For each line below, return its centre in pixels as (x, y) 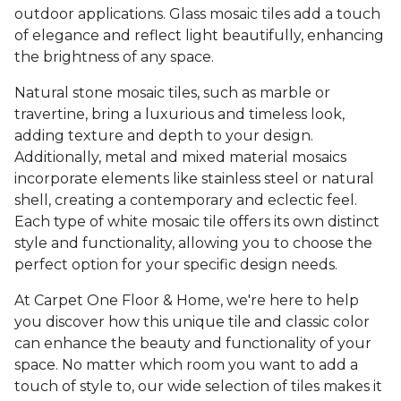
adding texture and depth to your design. (164, 136)
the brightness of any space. (116, 57)
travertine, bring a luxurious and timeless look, (179, 115)
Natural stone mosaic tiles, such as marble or (172, 93)
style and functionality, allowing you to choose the (193, 243)
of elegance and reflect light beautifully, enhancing (199, 36)
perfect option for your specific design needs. (176, 265)
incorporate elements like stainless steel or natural (194, 179)
